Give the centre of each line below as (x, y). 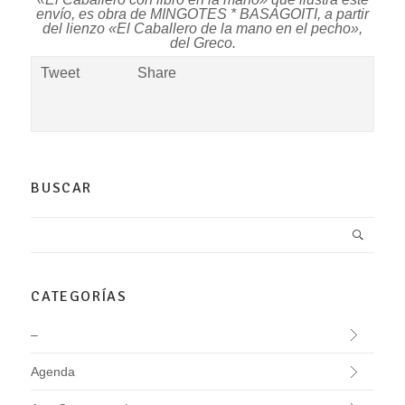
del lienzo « (80, 28)
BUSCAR (61, 188)
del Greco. (202, 42)
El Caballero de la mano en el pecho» (238, 28)
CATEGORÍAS (79, 297)
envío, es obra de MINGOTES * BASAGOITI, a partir (202, 14)
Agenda (53, 372)
